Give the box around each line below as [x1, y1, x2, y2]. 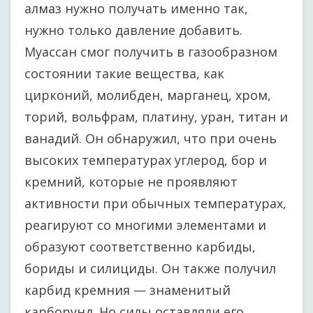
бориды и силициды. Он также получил [24, 260, 276, 277]
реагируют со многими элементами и [24, 217, 266, 233]
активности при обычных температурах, [24, 195, 286, 212]
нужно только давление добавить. [24, 22, 242, 38]
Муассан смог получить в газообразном [24, 43, 277, 60]
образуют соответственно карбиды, [24, 238, 256, 255]
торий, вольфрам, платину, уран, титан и [24, 108, 288, 125]
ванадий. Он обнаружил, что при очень [24, 130, 277, 147]
